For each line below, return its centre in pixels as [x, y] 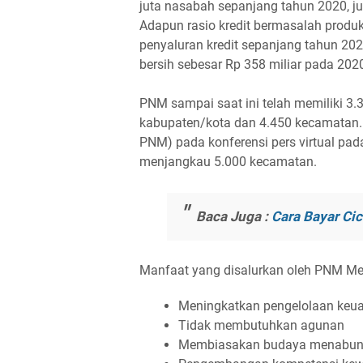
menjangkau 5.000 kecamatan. [228, 162]
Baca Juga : [234, 216]
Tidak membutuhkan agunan [261, 326]
